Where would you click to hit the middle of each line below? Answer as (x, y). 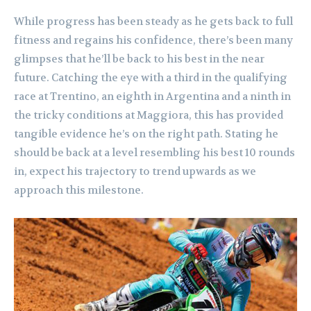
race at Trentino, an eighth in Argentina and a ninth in (152, 97)
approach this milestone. (79, 191)
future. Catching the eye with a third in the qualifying (151, 78)
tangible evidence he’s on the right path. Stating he (146, 134)
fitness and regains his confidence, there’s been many (153, 41)
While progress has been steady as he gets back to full (153, 22)
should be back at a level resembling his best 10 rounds (154, 153)
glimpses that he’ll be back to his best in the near (139, 59)
